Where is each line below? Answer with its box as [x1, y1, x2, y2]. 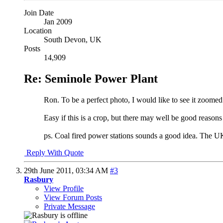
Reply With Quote [24, 148, 84, 157]
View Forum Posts [44, 193, 102, 202]
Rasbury [24, 175, 53, 184]
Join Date [24, 8, 54, 17]
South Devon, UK [44, 35, 102, 44]
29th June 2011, [24, 166, 76, 175]
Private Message [44, 202, 95, 211]
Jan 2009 [44, 17, 72, 26]
